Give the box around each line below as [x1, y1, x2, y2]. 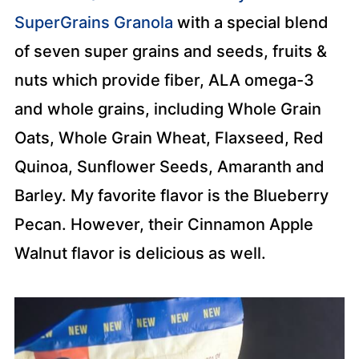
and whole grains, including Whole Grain [14, 99, 321, 119]
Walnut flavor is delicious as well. [14, 244, 266, 263]
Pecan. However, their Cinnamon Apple [14, 215, 313, 234]
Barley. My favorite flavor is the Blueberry [14, 186, 329, 205]
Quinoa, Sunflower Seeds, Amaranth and [14, 157, 325, 176]
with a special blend [172, 13, 329, 32]
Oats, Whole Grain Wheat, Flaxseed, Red [14, 128, 324, 147]
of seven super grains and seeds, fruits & [14, 42, 327, 61]
